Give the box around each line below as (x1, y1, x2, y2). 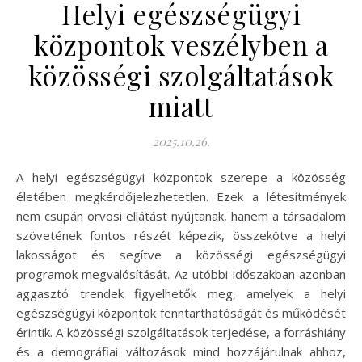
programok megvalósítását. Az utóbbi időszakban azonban (16, 265, 346, 282)
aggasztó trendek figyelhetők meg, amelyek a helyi (16, 284, 346, 301)
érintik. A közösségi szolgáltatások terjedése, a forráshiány (16, 323, 346, 340)
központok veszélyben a (34, 26, 328, 62)
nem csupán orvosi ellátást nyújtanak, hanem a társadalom (16, 207, 346, 224)
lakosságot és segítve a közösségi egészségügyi (16, 246, 346, 263)
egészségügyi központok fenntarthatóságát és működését (16, 304, 346, 321)
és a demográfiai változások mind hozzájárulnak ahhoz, (16, 343, 346, 360)
